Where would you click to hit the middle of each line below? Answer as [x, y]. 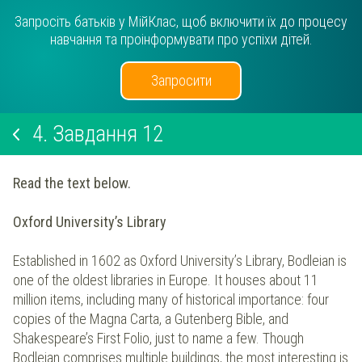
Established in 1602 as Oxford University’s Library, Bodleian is [180, 261]
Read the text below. [74, 183]
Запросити [181, 80]
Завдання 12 [108, 134]
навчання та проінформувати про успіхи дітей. [181, 39]
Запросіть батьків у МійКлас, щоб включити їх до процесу [181, 21]
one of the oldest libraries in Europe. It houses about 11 [166, 280]
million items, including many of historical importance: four [171, 300]
